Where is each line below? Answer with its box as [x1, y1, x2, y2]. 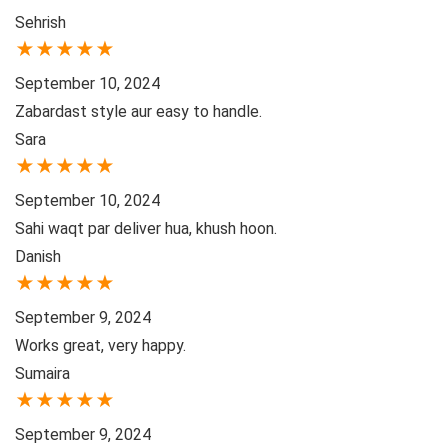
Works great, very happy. [15, 336, 186, 356]
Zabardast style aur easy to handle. [15, 102, 262, 122]
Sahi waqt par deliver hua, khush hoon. [15, 219, 277, 239]
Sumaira [15, 364, 70, 384]
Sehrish [15, 13, 66, 33]
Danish [15, 247, 61, 267]
